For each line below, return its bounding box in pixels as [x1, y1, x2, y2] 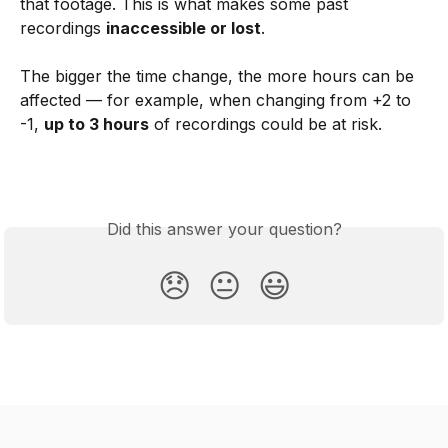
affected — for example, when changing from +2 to [20, 90, 416, 111]
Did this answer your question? [106, 219, 342, 240]
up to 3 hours [44, 114, 149, 135]
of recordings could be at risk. [149, 114, 387, 135]
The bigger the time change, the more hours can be [20, 66, 419, 87]
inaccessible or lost [106, 17, 261, 38]
